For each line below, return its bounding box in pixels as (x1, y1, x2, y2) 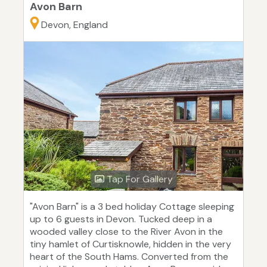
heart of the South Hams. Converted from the (30, 250, 228, 263)
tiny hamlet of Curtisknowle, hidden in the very (30, 238, 231, 251)
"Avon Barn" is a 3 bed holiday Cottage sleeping (30, 200, 234, 213)
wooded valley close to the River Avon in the (30, 225, 223, 238)
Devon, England (41, 18, 108, 32)
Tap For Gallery (104, 173, 173, 186)
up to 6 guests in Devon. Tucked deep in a (30, 213, 212, 226)
